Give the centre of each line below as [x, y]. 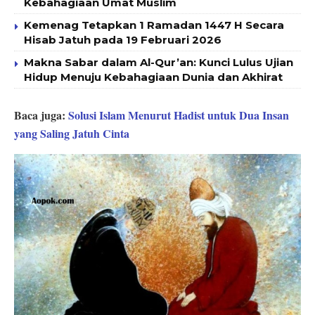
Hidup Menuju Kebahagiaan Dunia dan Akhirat [153, 77]
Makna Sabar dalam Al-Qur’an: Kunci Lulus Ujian [159, 62]
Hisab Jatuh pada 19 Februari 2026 [123, 39]
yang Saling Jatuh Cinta [72, 133]
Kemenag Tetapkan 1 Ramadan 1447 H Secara [154, 25]
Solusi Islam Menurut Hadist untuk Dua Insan [179, 115]
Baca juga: [41, 115]
